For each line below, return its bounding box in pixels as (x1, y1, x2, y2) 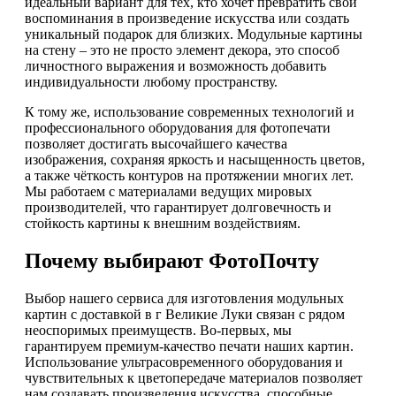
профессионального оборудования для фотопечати (25, 120, 331, 136)
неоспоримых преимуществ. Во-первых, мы (25, 323, 292, 339)
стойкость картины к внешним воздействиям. (25, 216, 301, 232)
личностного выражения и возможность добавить (25, 58, 326, 74)
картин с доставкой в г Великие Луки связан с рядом (25, 307, 345, 323)
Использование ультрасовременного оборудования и (25, 354, 343, 370)
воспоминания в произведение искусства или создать (25, 11, 349, 27)
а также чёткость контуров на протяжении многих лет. (25, 168, 354, 184)
